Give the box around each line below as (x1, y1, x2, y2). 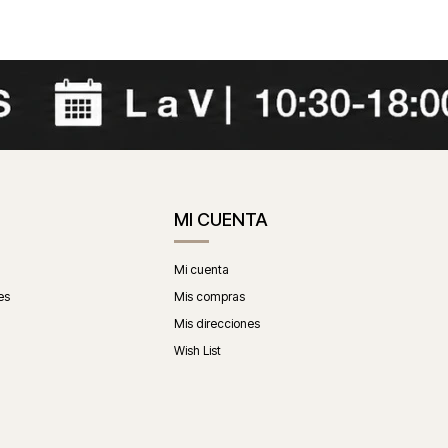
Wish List (174, 342, 222, 358)
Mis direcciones (174, 315, 261, 331)
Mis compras (174, 288, 246, 304)
